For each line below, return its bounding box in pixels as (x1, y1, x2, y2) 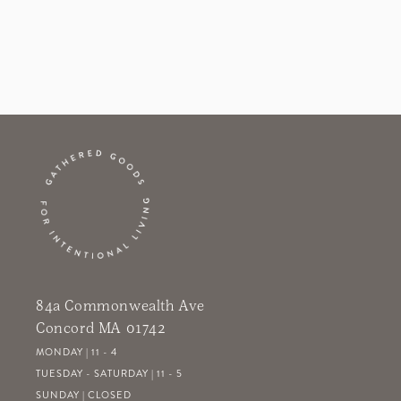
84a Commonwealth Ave (36, 297, 205, 314)
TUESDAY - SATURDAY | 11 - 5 (36, 367, 183, 380)
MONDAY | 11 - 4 (36, 346, 117, 359)
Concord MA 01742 (36, 320, 166, 337)
